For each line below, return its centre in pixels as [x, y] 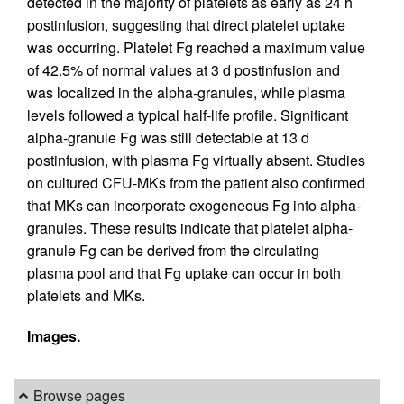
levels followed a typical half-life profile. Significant [188, 115]
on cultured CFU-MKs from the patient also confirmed [196, 183]
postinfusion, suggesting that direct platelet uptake [186, 25]
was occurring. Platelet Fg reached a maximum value [196, 48]
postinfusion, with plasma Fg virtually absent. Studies [196, 161]
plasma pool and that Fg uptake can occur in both [184, 273]
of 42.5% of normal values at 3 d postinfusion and [184, 70]
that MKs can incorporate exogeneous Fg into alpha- [194, 206]
